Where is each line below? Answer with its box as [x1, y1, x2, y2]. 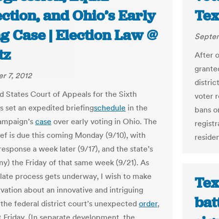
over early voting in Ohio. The [51, 116, 157, 126]
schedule [94, 103, 126, 112]
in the [126, 103, 148, 112]
